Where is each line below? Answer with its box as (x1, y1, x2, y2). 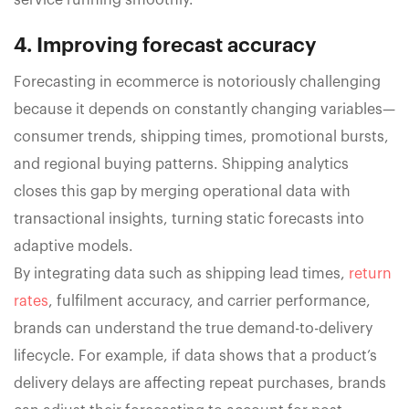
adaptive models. (14, 239, 133, 255)
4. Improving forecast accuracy (14, 36, 316, 57)
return (349, 267, 392, 282)
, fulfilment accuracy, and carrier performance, (48, 294, 371, 309)
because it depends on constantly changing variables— (14, 102, 395, 118)
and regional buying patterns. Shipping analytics (14, 157, 349, 173)
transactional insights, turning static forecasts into (14, 212, 364, 227)
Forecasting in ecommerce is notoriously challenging (14, 75, 381, 90)
